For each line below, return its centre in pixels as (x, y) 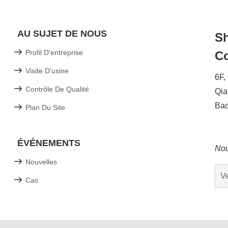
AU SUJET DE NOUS (62, 34)
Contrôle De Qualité (57, 89)
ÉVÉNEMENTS (49, 143)
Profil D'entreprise (54, 53)
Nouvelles (41, 162)
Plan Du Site (45, 108)
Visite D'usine (47, 71)
